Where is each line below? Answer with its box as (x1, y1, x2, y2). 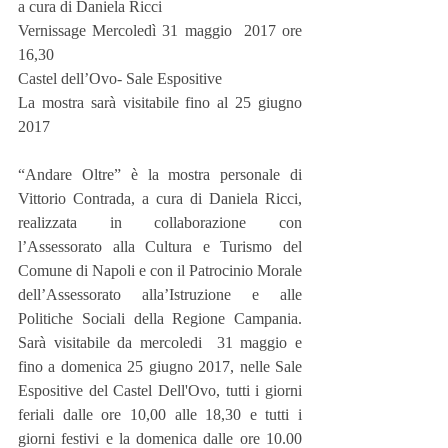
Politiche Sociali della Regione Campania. (18, 309, 302, 327)
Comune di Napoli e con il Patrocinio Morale (18, 261, 302, 279)
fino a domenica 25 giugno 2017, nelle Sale (18, 357, 302, 375)
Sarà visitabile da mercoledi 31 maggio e (18, 333, 302, 351)
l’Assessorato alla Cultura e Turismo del (18, 237, 302, 255)
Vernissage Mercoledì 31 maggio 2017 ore (18, 21, 302, 39)
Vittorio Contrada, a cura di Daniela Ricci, (18, 189, 302, 207)
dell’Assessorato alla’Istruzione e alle (18, 285, 302, 303)
